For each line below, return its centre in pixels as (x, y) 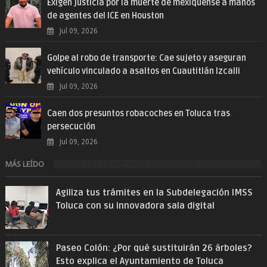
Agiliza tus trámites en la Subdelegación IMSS (155, 192)
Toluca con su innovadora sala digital (136, 205)
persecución (71, 126)
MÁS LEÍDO (24, 164)
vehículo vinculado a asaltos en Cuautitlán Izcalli (143, 71)
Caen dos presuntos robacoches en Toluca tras (138, 113)
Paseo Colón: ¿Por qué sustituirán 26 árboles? (154, 248)
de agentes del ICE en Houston (105, 15)
